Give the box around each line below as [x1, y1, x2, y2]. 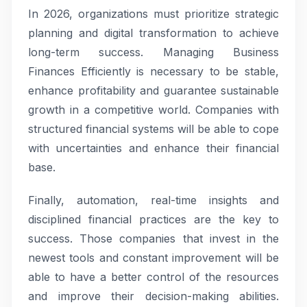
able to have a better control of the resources [28, 270, 279, 284]
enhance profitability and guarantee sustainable [28, 84, 279, 97]
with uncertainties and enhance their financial [28, 141, 279, 155]
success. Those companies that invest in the [28, 232, 279, 245]
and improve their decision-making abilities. [28, 289, 279, 303]
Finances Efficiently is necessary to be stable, [28, 64, 279, 78]
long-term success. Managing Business [28, 45, 279, 59]
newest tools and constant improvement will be [28, 251, 279, 265]
